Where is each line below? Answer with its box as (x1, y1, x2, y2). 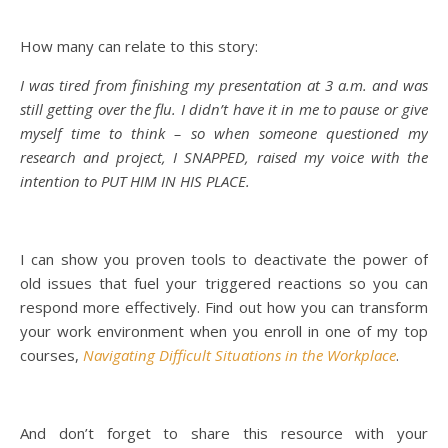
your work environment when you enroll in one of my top (20, 321, 428, 341)
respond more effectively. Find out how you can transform (20, 297, 428, 317)
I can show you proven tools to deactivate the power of (20, 249, 428, 269)
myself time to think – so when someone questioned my (20, 123, 428, 143)
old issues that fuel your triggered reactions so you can (20, 273, 428, 293)
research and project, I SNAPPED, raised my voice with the (20, 147, 428, 167)
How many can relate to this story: (20, 36, 258, 56)
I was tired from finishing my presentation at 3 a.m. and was (20, 75, 428, 95)
